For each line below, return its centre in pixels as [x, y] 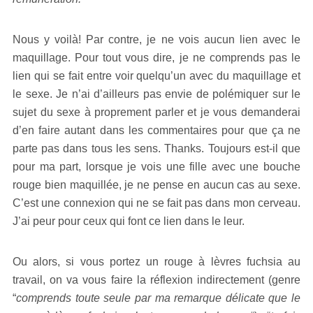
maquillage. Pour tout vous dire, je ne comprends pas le [156, 57]
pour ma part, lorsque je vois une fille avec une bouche [156, 166]
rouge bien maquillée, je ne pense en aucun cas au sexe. [156, 184]
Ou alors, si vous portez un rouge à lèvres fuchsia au [156, 261]
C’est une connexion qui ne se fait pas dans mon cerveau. [156, 203]
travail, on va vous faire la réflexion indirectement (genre [156, 279]
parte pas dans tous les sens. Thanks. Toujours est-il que [156, 148]
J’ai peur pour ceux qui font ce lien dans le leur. [129, 221]
